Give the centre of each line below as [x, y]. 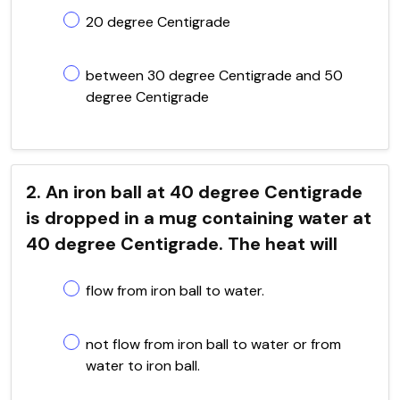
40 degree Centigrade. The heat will [182, 243]
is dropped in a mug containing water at [199, 217]
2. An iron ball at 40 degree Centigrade [194, 192]
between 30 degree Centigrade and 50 [214, 75]
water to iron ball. [143, 365]
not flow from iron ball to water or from [213, 344]
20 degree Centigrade [158, 21]
